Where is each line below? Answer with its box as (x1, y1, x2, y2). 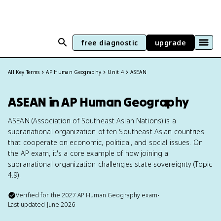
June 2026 (46, 200, 75, 209)
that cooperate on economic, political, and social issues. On (8, 138, 203, 147)
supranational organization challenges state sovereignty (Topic (8, 159, 213, 169)
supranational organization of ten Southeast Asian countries (8, 127, 204, 136)
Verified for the (16, 191, 62, 199)
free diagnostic (80, 37, 138, 47)
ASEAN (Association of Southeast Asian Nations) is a (8, 116, 176, 125)
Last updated (8, 200, 47, 209)
